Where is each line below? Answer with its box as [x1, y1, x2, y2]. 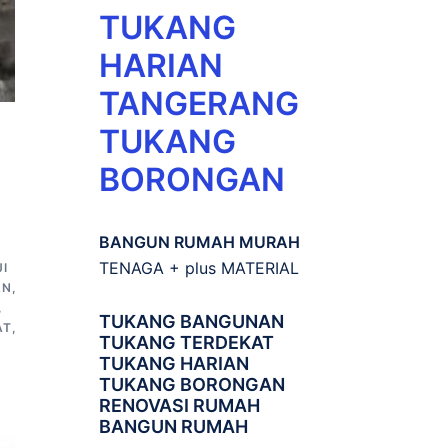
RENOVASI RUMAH [98, 394, 260, 416]
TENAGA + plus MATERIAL [98, 257, 299, 278]
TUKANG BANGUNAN [98, 310, 284, 332]
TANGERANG [98, 83, 299, 123]
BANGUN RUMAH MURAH [98, 231, 300, 252]
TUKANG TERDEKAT [98, 331, 274, 353]
